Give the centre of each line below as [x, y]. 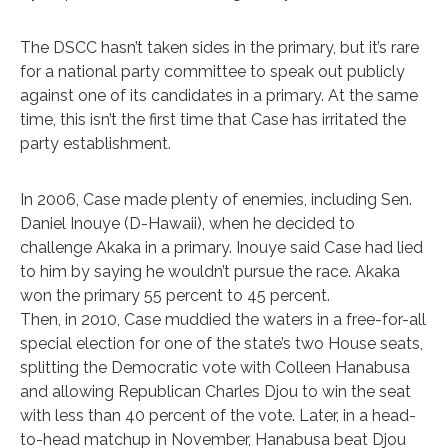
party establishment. [95, 143]
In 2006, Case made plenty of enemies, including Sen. [216, 199]
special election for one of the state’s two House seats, [221, 343]
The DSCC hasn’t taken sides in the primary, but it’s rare [219, 47]
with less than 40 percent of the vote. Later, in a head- [218, 415]
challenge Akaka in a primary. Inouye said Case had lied [221, 247]
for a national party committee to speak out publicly [212, 71]
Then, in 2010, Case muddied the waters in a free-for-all [223, 319]
